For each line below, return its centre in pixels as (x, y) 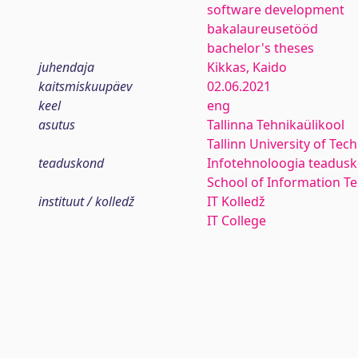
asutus (57, 125)
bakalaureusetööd (262, 29)
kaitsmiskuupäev (85, 86)
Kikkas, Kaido (247, 67)
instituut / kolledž (86, 201)
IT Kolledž (236, 201)
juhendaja (66, 67)
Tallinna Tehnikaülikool (275, 125)
